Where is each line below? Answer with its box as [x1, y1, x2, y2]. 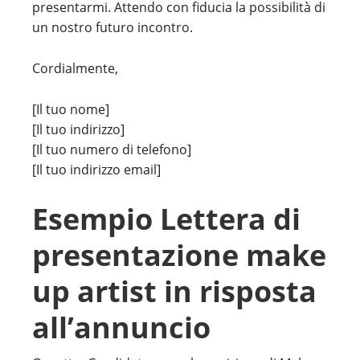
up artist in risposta [32, 272, 317, 311]
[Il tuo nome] [32, 100, 109, 118]
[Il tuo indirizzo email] [32, 161, 161, 178]
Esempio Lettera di [32, 199, 301, 239]
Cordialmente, [32, 59, 118, 77]
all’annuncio [32, 308, 211, 347]
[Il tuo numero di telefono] [32, 141, 191, 158]
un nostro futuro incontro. [32, 18, 193, 36]
